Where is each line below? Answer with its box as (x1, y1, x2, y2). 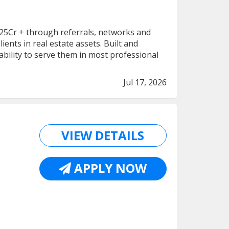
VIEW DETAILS (61, 127, 145, 144)
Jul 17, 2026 (123, 77, 167, 88)
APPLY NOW (71, 159, 147, 176)
